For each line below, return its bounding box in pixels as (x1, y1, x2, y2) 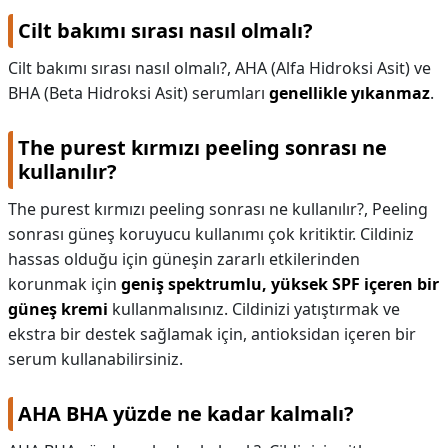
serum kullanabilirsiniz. (8, 348, 183, 370)
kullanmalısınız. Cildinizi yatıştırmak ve (108, 298, 400, 320)
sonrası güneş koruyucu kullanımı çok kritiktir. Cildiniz (8, 223, 414, 245)
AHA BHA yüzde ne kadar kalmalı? (18, 400, 354, 427)
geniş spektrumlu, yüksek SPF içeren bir (121, 273, 439, 295)
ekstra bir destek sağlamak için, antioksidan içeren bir (8, 323, 416, 345)
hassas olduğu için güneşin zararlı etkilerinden (8, 248, 360, 270)
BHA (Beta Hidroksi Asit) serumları (8, 82, 269, 104)
